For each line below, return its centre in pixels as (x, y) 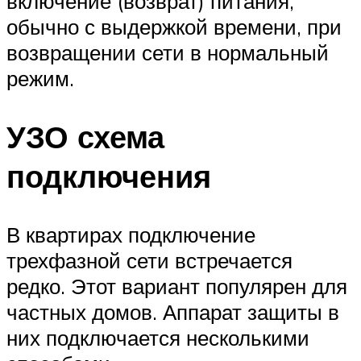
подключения (109, 176)
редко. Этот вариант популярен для (177, 286)
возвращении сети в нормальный (168, 52)
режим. (40, 78)
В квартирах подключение (131, 234)
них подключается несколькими (158, 337)
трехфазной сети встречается (149, 260)
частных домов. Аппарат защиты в (173, 311)
